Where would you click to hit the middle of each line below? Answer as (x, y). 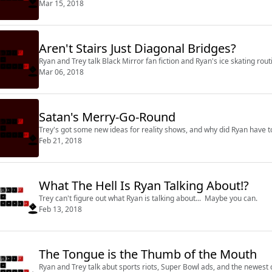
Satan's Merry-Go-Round (107, 117)
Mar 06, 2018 (61, 72)
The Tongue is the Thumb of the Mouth (148, 254)
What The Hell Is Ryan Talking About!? (144, 185)
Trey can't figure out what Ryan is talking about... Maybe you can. (148, 198)
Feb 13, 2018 (60, 209)
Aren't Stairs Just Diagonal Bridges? (138, 48)
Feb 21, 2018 (60, 140)
